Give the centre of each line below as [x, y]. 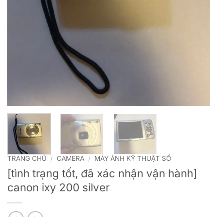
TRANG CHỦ [27, 159]
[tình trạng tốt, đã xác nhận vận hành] [102, 173]
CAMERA [71, 159]
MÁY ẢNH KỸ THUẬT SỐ [133, 159]
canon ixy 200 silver [58, 187]
